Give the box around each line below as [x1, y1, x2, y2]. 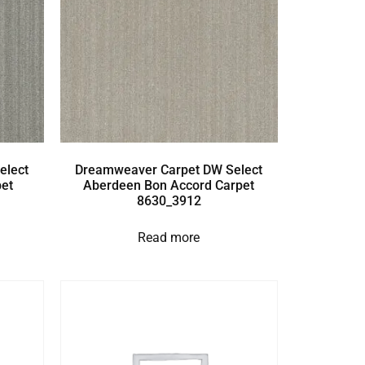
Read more [138, 230, 200, 246]
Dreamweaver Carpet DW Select [75, 162, 263, 178]
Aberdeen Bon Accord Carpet [83, 178, 255, 194]
